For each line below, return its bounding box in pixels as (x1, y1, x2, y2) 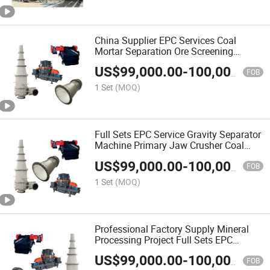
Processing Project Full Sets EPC (95, 233, 233, 246)
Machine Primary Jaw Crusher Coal (95, 139, 245, 152)
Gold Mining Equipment (95, 149, 195, 163)
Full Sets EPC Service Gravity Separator (95, 128, 262, 142)
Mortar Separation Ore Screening (95, 45, 234, 58)
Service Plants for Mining (95, 243, 202, 257)
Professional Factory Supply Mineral (95, 222, 250, 236)
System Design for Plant (95, 55, 198, 69)
